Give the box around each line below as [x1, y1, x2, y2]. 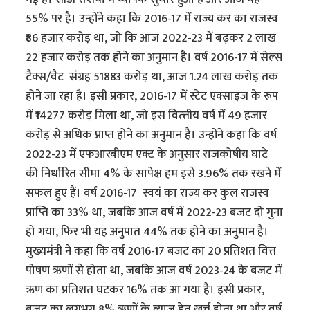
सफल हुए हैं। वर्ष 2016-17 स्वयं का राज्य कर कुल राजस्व [26, 183, 270, 203]
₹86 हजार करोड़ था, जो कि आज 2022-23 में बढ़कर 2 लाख [26, 28, 277, 48]
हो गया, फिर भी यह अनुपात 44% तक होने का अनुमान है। [26, 222, 269, 242]
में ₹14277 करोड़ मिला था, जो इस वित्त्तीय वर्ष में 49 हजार [26, 106, 268, 126]
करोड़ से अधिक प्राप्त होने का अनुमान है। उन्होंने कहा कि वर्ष [26, 125, 277, 145]
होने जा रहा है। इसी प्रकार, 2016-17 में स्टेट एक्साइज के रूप [26, 86, 279, 107]
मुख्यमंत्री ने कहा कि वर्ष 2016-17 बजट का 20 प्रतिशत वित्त [26, 241, 277, 262]
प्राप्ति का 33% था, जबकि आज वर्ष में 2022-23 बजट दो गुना [26, 203, 284, 223]
